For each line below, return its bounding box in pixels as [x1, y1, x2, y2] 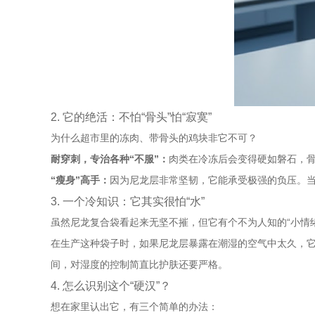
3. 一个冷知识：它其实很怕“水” [51, 195, 205, 207]
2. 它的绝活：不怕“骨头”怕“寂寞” [51, 110, 212, 123]
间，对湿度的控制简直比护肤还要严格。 [51, 259, 228, 270]
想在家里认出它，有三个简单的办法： [51, 301, 218, 312]
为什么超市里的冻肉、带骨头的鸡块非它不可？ [51, 132, 257, 143]
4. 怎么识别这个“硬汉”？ [51, 279, 171, 292]
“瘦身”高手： [51, 174, 110, 186]
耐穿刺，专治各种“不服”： [51, 153, 169, 165]
